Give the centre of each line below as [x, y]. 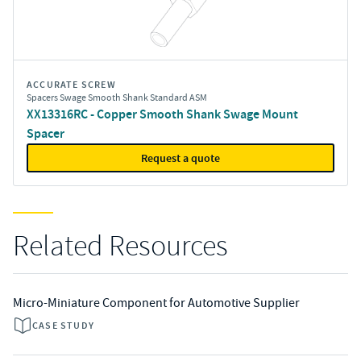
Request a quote [180, 158]
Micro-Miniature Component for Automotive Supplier [156, 303]
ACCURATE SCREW [71, 85]
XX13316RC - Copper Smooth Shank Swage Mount [162, 114]
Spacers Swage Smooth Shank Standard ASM [117, 98]
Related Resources [120, 246]
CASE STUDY [63, 326]
